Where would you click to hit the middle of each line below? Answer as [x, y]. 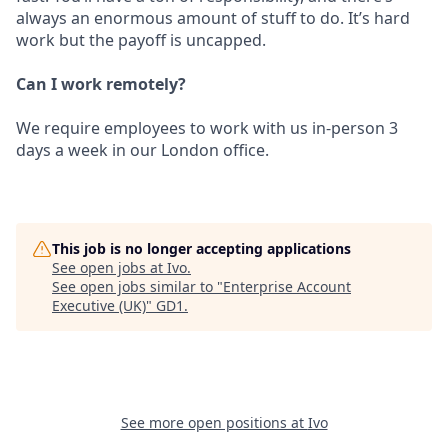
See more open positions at [214, 422]
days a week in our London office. [142, 150]
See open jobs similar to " [137, 286]
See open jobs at [109, 267]
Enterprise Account [287, 286]
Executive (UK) [99, 305]
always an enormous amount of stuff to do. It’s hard [213, 18]
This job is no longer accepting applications [201, 248]
